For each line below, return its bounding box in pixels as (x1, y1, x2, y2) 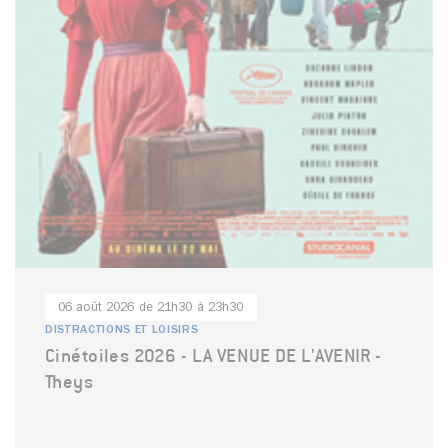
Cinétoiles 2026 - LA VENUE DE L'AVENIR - (45, 344, 382, 367)
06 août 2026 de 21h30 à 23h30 (58, 302, 244, 316)
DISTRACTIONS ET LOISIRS (45, 325, 199, 338)
